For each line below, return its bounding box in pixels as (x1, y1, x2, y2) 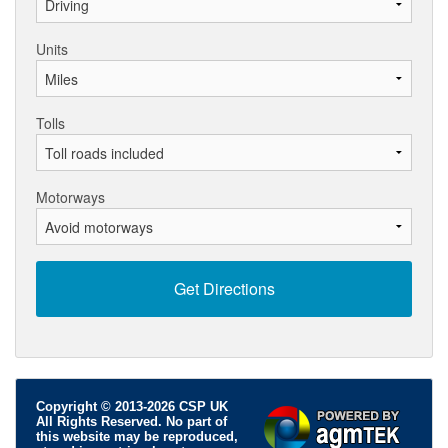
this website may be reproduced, (36, 429, 238, 445)
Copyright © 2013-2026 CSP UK (36, 399, 228, 415)
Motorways (36, 187, 105, 208)
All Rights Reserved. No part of (36, 414, 227, 430)
